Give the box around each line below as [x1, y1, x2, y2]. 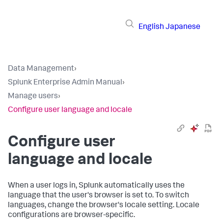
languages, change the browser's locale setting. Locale [8, 202, 199, 210]
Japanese [165, 23, 200, 31]
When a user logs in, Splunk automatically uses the [8, 182, 185, 190]
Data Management [8, 65, 74, 73]
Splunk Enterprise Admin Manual [8, 79, 122, 87]
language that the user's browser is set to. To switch [8, 192, 189, 200]
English [138, 23, 164, 31]
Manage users [8, 93, 58, 101]
